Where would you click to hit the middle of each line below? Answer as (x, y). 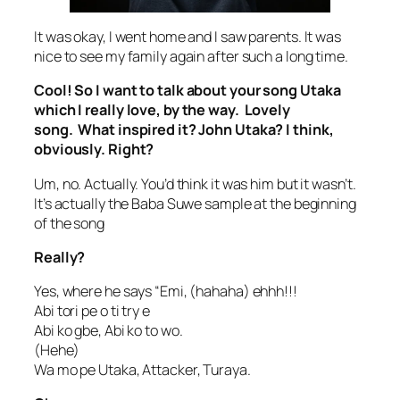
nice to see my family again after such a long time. (191, 57)
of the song (69, 223)
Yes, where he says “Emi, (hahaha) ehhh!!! (166, 292)
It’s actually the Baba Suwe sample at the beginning (195, 203)
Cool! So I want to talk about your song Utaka (187, 91)
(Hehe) (57, 350)
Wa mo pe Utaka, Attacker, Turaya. (142, 370)
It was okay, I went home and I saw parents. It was (187, 37)
